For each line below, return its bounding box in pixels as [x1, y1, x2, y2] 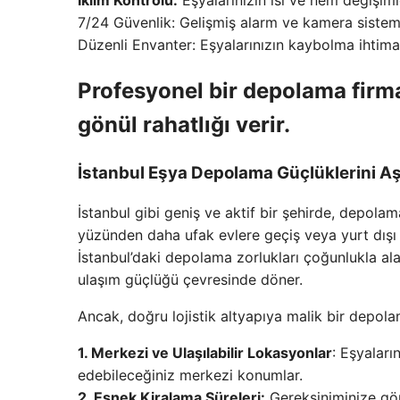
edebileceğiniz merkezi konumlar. [78, 366, 303, 385]
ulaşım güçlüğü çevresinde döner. [78, 271, 303, 289]
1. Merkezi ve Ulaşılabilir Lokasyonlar [78, 344, 332, 362]
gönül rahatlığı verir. [78, 111, 290, 137]
